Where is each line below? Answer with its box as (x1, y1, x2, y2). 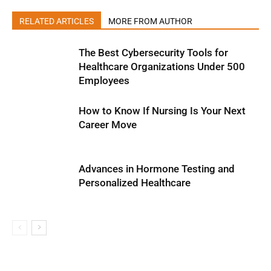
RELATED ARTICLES (19, 16, 94, 26)
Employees (79, 74, 129, 87)
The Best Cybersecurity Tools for (79, 47, 228, 59)
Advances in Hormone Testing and (79, 163, 235, 175)
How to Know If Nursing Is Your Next (79, 105, 246, 117)
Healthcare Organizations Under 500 (79, 60, 245, 73)
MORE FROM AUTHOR (108, 16, 192, 26)
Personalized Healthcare (79, 177, 191, 189)
